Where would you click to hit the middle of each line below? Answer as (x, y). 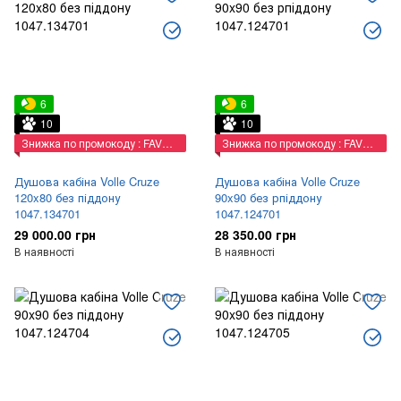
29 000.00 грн (55, 235)
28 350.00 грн (256, 235)
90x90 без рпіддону (268, 197)
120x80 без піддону (67, 197)
